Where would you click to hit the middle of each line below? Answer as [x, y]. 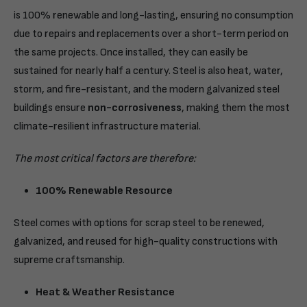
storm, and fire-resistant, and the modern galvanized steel [147, 89]
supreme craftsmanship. [69, 260]
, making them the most [236, 108]
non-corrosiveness [135, 108]
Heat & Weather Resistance [105, 292]
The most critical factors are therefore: [105, 158]
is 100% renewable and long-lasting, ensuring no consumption [153, 15]
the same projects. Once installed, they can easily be [131, 52]
